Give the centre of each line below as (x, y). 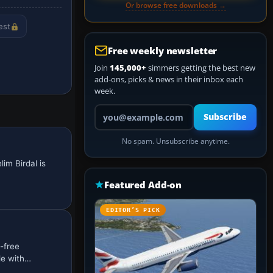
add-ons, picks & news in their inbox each (169, 79)
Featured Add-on (143, 185)
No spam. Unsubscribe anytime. (175, 141)
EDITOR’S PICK (133, 210)
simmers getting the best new (201, 68)
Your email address (128, 109)
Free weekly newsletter (163, 51)
